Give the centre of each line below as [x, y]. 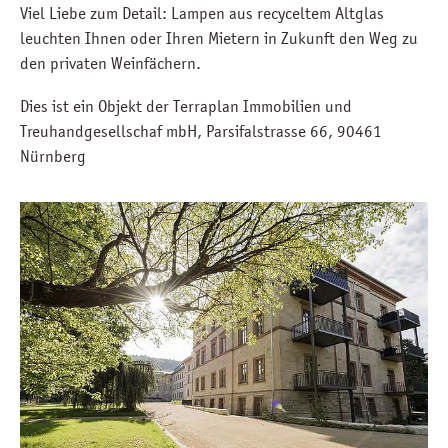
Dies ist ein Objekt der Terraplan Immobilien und [186, 106]
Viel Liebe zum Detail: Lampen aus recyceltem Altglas [202, 13]
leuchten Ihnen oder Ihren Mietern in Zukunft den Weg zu [219, 38]
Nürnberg [53, 156]
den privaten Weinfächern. [112, 63]
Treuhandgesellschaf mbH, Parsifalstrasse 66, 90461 [201, 131]
